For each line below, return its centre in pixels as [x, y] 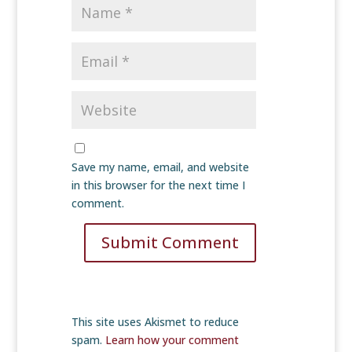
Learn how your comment [172, 340]
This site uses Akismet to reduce [155, 322]
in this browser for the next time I [158, 185]
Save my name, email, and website [160, 167]
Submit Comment [170, 243]
